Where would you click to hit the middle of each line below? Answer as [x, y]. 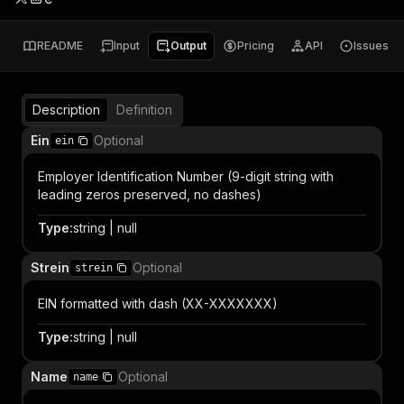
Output [188, 46]
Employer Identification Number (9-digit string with [186, 176]
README [60, 46]
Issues [371, 46]
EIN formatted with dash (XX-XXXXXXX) [158, 303]
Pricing [256, 46]
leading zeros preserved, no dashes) [150, 194]
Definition [144, 110]
